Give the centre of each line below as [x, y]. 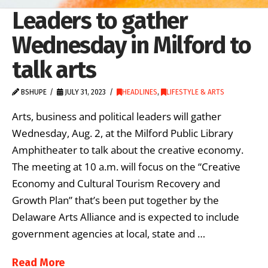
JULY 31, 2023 [85, 92]
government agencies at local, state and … [109, 233]
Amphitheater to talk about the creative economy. [128, 150]
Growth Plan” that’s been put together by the [115, 200]
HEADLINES [139, 92]
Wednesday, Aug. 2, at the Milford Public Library [123, 133]
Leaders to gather [100, 21]
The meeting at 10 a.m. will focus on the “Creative [126, 166]
